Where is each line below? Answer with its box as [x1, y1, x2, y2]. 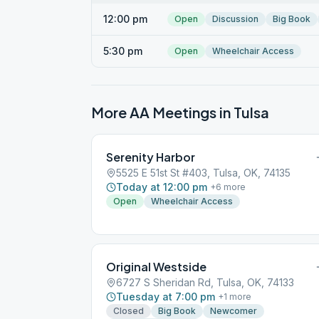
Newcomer [210, 305, 257, 316]
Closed [113, 305, 144, 316]
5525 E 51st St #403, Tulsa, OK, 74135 [116, 167, 291, 179]
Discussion [212, 14, 258, 24]
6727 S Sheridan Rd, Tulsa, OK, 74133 [116, 276, 294, 288]
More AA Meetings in [91, 103, 234, 121]
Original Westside [106, 259, 206, 274]
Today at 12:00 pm [116, 181, 207, 193]
